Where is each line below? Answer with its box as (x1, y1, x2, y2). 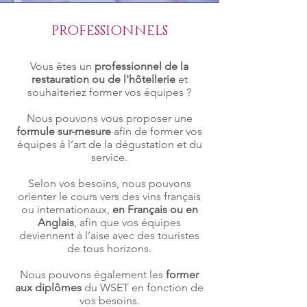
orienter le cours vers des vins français (18, 190, 201, 203)
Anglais (38, 216, 74, 229)
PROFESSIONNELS (51, 22, 168, 40)
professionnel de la (95, 60, 188, 73)
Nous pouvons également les (20, 268, 166, 281)
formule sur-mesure (16, 125, 111, 138)
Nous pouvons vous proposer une (26, 112, 193, 125)
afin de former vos (111, 125, 202, 138)
